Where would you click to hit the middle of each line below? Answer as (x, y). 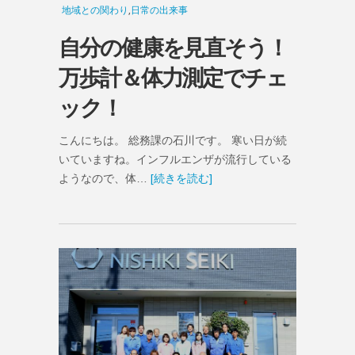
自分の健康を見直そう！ (173, 47)
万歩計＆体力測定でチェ (173, 77)
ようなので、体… (103, 178)
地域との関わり (95, 10)
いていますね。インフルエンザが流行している (175, 159)
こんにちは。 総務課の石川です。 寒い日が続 (173, 140)
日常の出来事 (159, 10)
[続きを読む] (180, 178)
